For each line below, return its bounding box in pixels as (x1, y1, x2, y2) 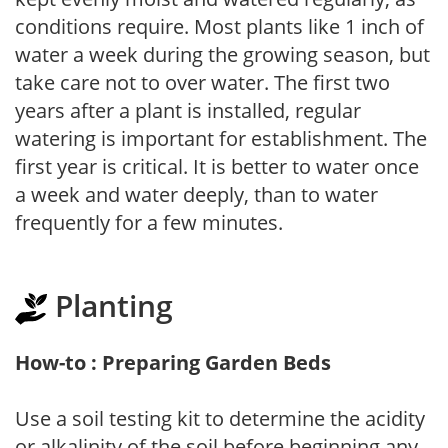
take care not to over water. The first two (15, 68, 390, 96)
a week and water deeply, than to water (15, 180, 378, 208)
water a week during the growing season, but (15, 40, 430, 68)
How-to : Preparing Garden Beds (15, 348, 331, 376)
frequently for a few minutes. (15, 208, 283, 236)
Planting (47, 284, 173, 326)
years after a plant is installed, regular (15, 96, 361, 124)
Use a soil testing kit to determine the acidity (15, 404, 425, 432)
